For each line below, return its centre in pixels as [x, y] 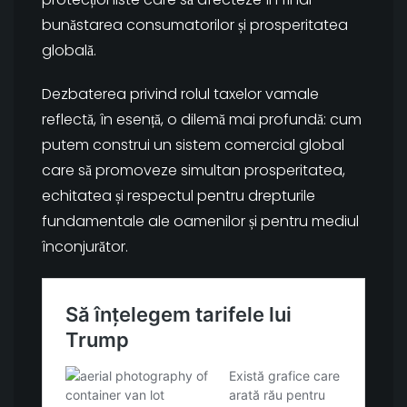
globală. [69, 51]
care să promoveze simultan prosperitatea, [194, 171]
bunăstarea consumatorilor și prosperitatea [195, 25]
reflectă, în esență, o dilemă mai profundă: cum [202, 120]
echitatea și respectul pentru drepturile [179, 196]
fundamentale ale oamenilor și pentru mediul [200, 222]
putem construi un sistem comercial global [193, 145]
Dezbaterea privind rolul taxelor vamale [180, 94]
